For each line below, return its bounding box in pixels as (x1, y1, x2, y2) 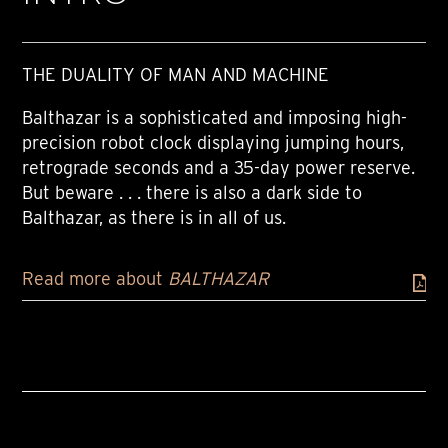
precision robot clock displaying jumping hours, (22, 132, 405, 154)
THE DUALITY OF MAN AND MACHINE (22, 64, 330, 86)
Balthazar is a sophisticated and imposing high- (22, 107, 408, 129)
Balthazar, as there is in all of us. (22, 207, 287, 229)
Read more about (22, 268, 169, 290)
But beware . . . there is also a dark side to (22, 182, 363, 204)
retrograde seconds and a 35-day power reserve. (22, 157, 416, 179)
